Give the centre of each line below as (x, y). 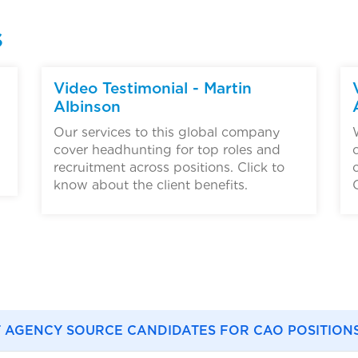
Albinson (87, 107)
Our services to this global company (167, 133)
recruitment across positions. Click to (169, 168)
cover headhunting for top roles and (167, 150)
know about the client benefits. (151, 185)
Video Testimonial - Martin (153, 89)
